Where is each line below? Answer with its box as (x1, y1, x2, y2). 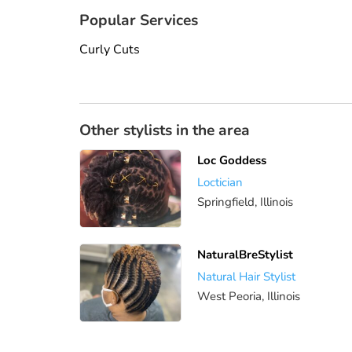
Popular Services (79, 9, 198, 31)
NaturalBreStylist (196, 246, 293, 262)
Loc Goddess (196, 152, 266, 168)
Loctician (196, 174, 243, 190)
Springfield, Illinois (196, 193, 293, 210)
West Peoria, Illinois (196, 288, 300, 304)
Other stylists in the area (79, 120, 250, 141)
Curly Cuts (79, 41, 140, 59)
